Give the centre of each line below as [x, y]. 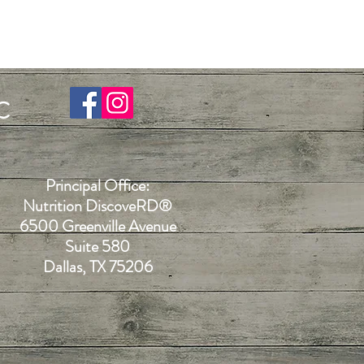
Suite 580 [97, 246]
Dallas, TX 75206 [97, 266]
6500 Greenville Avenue [97, 226]
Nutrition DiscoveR [84, 206]
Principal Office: [97, 185]
